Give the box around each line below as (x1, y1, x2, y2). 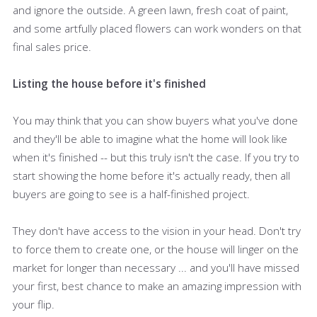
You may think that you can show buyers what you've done (13, 113, 298, 127)
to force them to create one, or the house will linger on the (13, 241, 299, 256)
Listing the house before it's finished (13, 76, 206, 91)
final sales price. (13, 39, 91, 54)
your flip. (13, 296, 54, 311)
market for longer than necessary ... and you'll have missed (13, 260, 299, 275)
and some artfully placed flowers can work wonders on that (13, 21, 301, 35)
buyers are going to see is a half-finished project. (13, 186, 250, 201)
